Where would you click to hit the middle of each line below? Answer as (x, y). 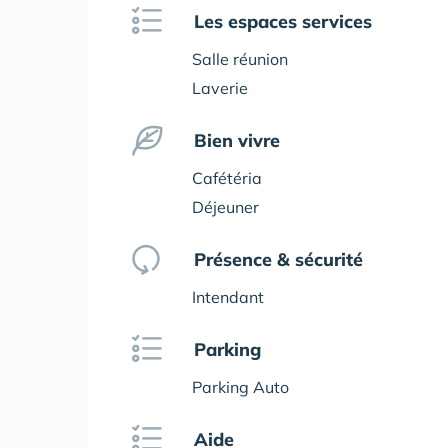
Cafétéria (227, 178)
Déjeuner (225, 207)
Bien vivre (237, 140)
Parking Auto (240, 387)
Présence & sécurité (278, 259)
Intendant (228, 297)
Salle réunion (240, 59)
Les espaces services (283, 21)
